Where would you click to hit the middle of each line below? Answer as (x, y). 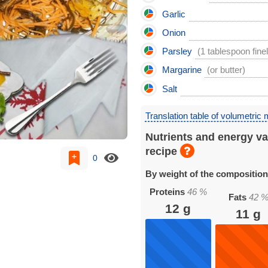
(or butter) (226, 70)
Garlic (173, 14)
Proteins (168, 192)
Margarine (182, 70)
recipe (162, 151)
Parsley (177, 51)
